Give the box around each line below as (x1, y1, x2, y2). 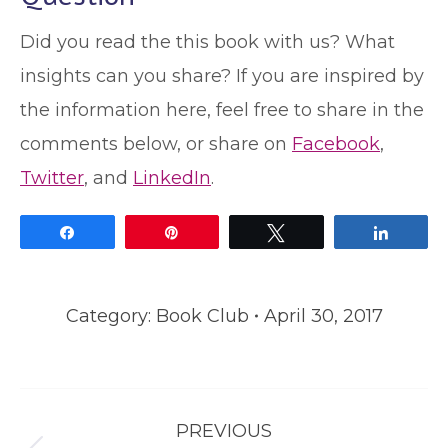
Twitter (20, 167, 84, 189)
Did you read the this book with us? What (20, 31, 395, 53)
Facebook (292, 133, 380, 155)
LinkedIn (133, 167, 211, 189)
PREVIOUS (176, 420, 272, 442)
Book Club (155, 305, 249, 327)
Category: (65, 305, 156, 327)
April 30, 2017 (263, 305, 383, 327)
